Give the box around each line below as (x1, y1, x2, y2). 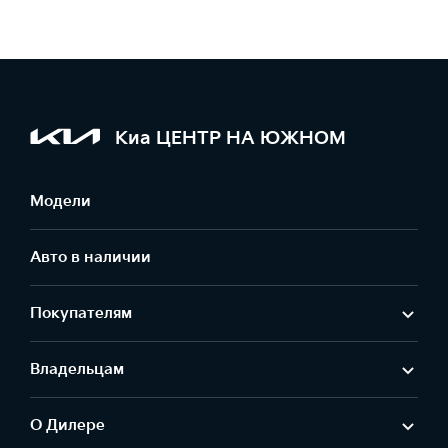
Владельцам (30, 360, 124, 379)
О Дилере (30, 416, 105, 435)
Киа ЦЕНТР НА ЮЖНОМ (115, 127, 346, 149)
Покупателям (30, 304, 132, 323)
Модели (30, 192, 91, 211)
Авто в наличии (30, 248, 151, 267)
